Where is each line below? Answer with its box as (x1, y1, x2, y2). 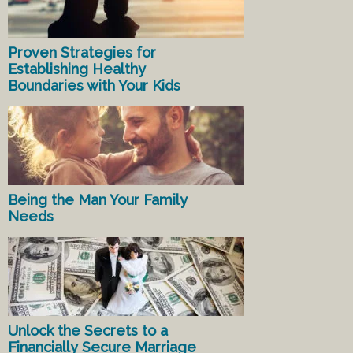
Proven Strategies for (8, 9, 156, 26)
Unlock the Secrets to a (8, 287, 168, 304)
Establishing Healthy (8, 25, 146, 43)
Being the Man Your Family (8, 156, 188, 173)
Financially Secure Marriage (8, 303, 196, 321)
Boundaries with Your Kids (8, 42, 180, 59)
